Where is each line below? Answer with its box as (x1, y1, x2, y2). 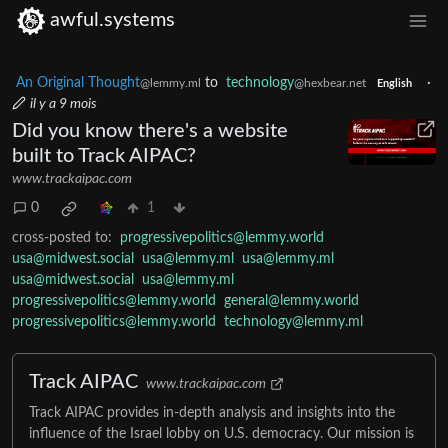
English (376, 78, 412, 89)
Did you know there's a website (12, 120, 288, 141)
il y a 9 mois (30, 96, 97, 111)
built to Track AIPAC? (12, 145, 196, 166)
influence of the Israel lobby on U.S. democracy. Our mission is (29, 426, 414, 441)
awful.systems (50, 10, 175, 31)
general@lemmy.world (224, 293, 359, 308)
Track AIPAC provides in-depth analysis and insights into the (29, 405, 395, 420)
